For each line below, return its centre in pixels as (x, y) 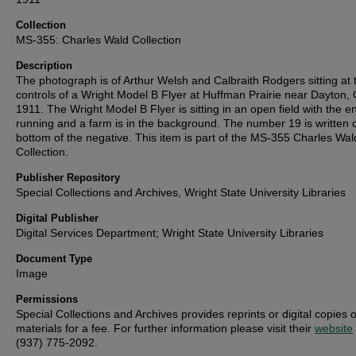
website (334, 328)
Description (44, 66)
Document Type (54, 259)
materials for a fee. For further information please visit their (165, 328)
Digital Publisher (57, 218)
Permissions (47, 299)
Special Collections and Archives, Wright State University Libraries (181, 192)
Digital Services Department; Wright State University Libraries (170, 233)
